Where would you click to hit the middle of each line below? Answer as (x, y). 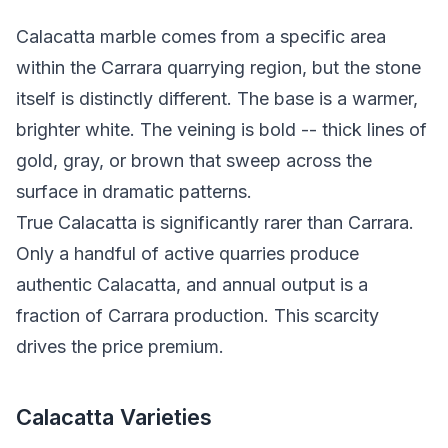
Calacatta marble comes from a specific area (201, 36)
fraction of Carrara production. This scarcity (197, 315)
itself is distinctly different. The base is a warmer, (217, 98)
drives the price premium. (120, 346)
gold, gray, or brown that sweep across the (194, 160)
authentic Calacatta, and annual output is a (192, 284)
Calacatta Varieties (114, 416)
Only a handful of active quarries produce (187, 253)
